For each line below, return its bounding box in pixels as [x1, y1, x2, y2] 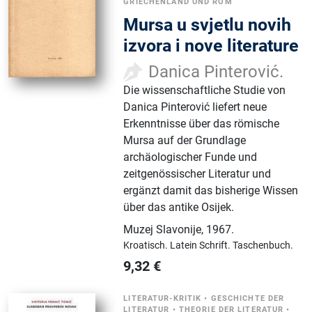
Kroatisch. [123, 239, 171, 251]
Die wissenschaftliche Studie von [123, 83, 286, 97]
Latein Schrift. [170, 239, 233, 251]
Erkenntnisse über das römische [123, 116, 280, 130]
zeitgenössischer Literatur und [123, 166, 272, 180]
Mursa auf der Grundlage [123, 133, 247, 147]
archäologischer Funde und [123, 150, 258, 164]
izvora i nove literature [123, 35, 299, 56]
